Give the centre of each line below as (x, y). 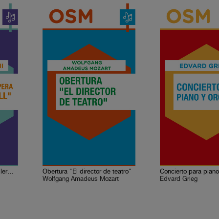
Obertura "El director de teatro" (87, 172)
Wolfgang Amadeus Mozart (81, 179)
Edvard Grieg (179, 179)
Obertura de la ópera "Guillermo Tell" (11, 172)
